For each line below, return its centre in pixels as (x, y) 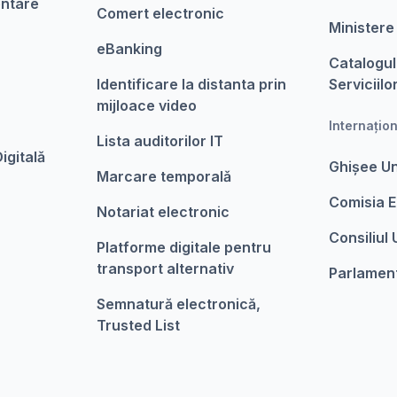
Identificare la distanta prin (191, 84)
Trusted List (138, 325)
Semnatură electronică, (178, 304)
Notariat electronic (163, 212)
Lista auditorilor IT (160, 141)
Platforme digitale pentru (183, 247)
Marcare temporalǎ (163, 176)
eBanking (129, 49)
